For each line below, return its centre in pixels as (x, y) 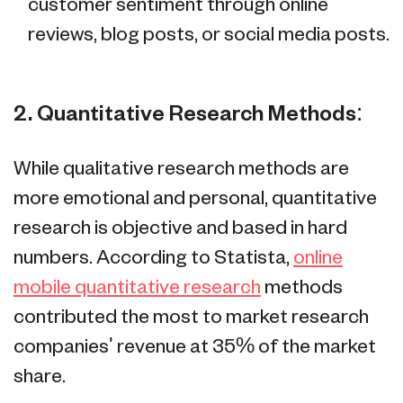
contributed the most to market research (191, 318)
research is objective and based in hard (180, 228)
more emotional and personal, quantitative (195, 199)
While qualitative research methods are (181, 169)
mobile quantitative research (137, 288)
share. (40, 377)
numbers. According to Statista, (153, 258)
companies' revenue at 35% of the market (195, 347)
